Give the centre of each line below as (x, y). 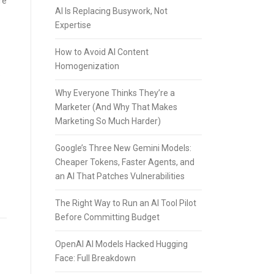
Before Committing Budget (107, 217)
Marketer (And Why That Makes (116, 107)
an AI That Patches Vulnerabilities (120, 176)
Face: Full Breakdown (95, 258)
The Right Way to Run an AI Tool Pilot (126, 203)
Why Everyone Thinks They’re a (115, 93)
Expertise (73, 25)
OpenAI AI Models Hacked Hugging (121, 244)
